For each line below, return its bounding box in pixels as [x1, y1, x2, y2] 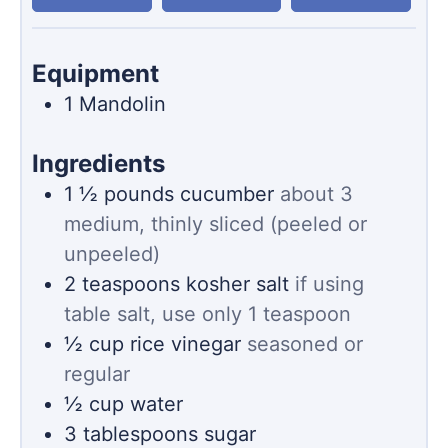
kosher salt [186, 271, 289, 296]
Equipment [32, 59, 159, 89]
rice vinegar [130, 331, 241, 356]
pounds [104, 181, 174, 206]
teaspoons [82, 271, 180, 296]
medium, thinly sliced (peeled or [64, 211, 367, 236]
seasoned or [247, 331, 363, 356]
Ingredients [32, 148, 165, 178]
